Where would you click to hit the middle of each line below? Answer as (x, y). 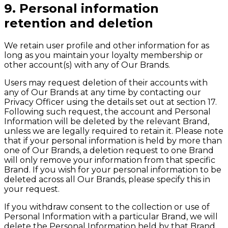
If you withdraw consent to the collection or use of (107, 207)
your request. (32, 189)
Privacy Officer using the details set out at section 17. (110, 102)
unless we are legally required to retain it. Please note (114, 131)
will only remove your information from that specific (110, 160)
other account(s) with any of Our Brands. (87, 65)
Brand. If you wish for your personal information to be (113, 170)
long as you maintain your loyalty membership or (104, 55)
